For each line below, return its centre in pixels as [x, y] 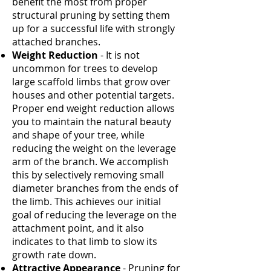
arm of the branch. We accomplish [90, 162]
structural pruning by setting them [91, 15]
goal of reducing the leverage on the [94, 215]
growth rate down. [54, 255]
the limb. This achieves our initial [87, 201]
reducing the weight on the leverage [94, 148]
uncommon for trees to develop [85, 68]
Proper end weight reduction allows [93, 108]
